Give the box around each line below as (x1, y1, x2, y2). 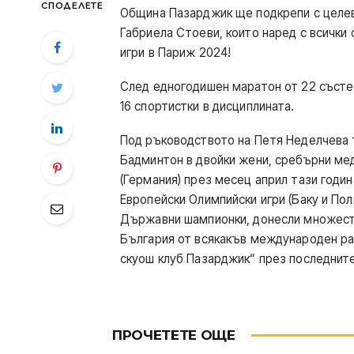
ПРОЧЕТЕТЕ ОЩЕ (112, 327, 235, 344)
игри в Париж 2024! (120, 44, 232, 60)
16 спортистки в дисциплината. (120, 98, 295, 114)
